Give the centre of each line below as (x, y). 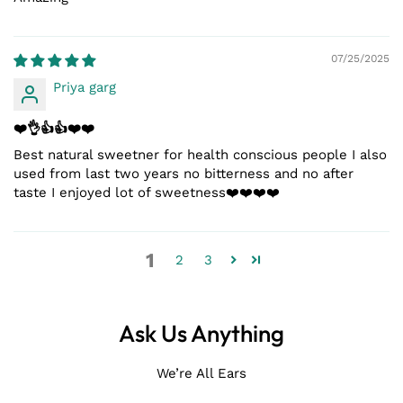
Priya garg (85, 88)
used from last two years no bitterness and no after (184, 174)
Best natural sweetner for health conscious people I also (200, 155)
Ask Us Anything (201, 334)
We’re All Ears (201, 374)
